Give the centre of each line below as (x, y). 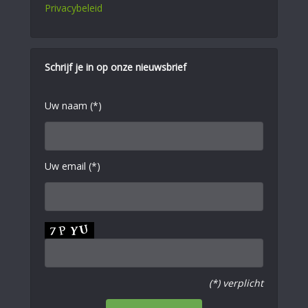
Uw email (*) (73, 166)
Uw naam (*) (73, 106)
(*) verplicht (236, 283)
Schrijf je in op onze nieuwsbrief (115, 67)
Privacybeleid (74, 8)
